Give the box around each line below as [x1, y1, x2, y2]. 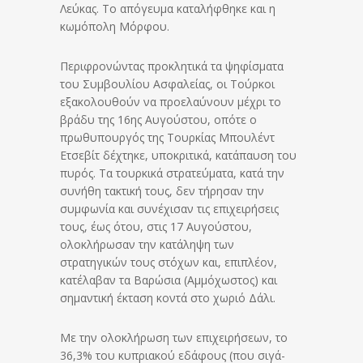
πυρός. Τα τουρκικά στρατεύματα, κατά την [60, 165, 284, 181]
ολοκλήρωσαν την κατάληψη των [60, 237, 234, 253]
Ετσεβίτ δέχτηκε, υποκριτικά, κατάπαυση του [60, 147, 297, 164]
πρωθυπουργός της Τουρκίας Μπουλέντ [60, 130, 275, 146]
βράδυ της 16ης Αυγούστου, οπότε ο [60, 112, 257, 128]
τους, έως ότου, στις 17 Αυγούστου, [60, 219, 252, 235]
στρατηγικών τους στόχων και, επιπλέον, [60, 254, 277, 271]
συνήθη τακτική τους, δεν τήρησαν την [60, 183, 264, 199]
